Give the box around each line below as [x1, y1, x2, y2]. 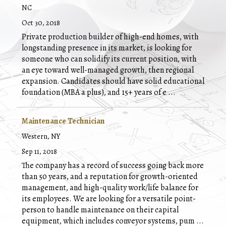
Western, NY [22, 131, 60, 141]
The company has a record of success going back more [22, 160, 204, 171]
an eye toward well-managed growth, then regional [22, 65, 194, 76]
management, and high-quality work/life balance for [22, 182, 198, 193]
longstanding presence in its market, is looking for [22, 42, 192, 53]
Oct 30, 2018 [22, 18, 60, 28]
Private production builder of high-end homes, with [22, 31, 199, 42]
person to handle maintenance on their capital [22, 204, 179, 215]
